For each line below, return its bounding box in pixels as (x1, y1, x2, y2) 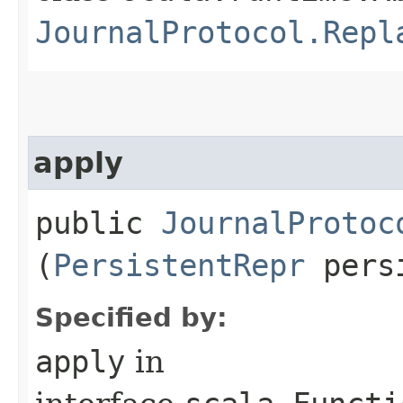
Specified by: (35, 301, 228, 333)
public (35, 204, 161, 241)
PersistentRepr (53, 246, 305, 283)
